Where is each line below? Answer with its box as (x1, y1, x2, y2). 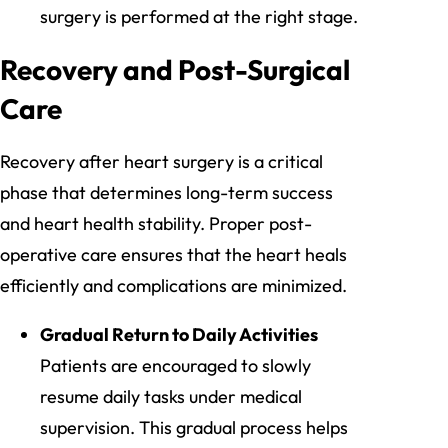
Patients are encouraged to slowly (40, 354, 311, 378)
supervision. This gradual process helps (40, 416, 348, 440)
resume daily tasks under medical (40, 385, 302, 409)
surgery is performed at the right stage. (40, 5, 358, 29)
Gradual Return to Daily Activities (40, 323, 318, 347)
